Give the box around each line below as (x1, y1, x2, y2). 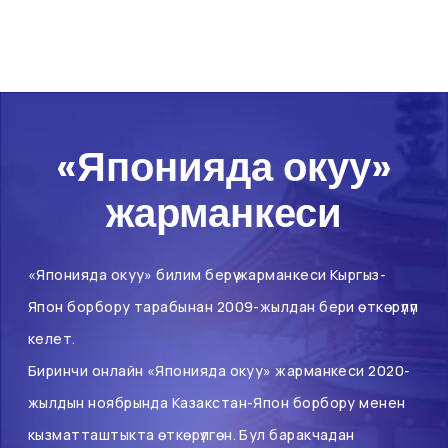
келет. (28, 329, 76, 349)
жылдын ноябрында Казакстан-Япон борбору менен (28, 393, 406, 413)
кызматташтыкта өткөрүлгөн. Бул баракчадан (28, 425, 355, 445)
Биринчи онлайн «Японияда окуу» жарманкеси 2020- (28, 361, 411, 381)
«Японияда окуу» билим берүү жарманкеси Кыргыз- (28, 265, 387, 285)
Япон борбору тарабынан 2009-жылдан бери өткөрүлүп (28, 297, 419, 317)
